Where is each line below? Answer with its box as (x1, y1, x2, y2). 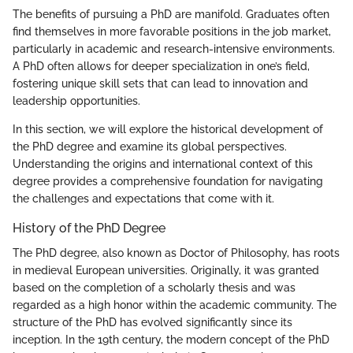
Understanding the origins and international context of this (13, 157, 313, 170)
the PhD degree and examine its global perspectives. (13, 139, 287, 153)
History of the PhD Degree (13, 220, 165, 236)
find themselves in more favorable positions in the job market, (13, 24, 331, 38)
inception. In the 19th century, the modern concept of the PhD (13, 333, 329, 346)
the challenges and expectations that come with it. (13, 191, 274, 205)
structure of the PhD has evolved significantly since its (13, 315, 292, 329)
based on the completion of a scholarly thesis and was (13, 281, 295, 294)
